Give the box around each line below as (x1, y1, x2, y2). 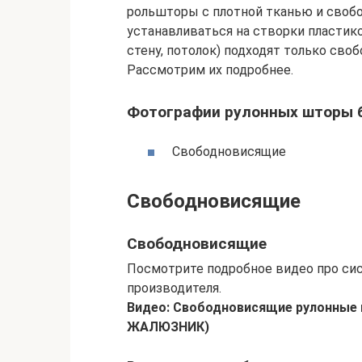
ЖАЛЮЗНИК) (127, 319, 209, 335)
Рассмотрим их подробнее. (127, 62, 293, 78)
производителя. (127, 280, 221, 297)
